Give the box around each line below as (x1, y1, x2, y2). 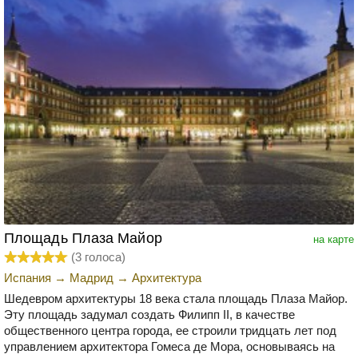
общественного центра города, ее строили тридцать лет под (4, 323, 336, 337)
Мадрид (70, 270, 113, 284)
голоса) (82, 249, 125, 264)
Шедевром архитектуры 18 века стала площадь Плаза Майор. (4, 291, 348, 305)
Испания (4, 270, 51, 284)
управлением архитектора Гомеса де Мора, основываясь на (4, 339, 335, 353)
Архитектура (132, 270, 201, 284)
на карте (313, 233, 354, 245)
